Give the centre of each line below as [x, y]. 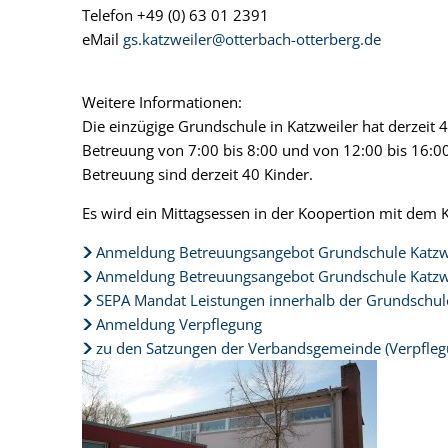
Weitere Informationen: [162, 101]
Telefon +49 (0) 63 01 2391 [175, 14]
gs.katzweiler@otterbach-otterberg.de [252, 38]
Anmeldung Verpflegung [179, 323]
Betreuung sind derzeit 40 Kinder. [197, 173]
